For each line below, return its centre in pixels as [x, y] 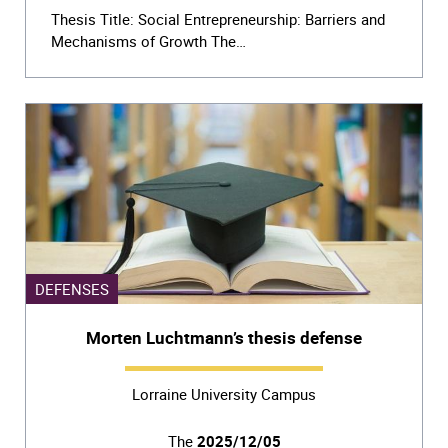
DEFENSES [72, 288]
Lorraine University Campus [224, 394]
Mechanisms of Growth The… [148, 40]
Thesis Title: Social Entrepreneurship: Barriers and [218, 18]
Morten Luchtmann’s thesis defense [224, 337]
